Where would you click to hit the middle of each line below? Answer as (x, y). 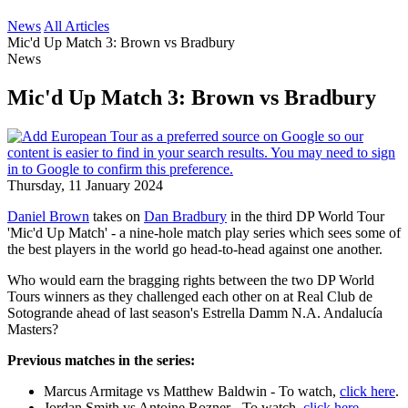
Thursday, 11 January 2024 (85, 185)
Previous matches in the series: (101, 360)
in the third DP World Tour (306, 216)
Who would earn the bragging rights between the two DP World (191, 280)
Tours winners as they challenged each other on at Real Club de (190, 296)
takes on (117, 216)
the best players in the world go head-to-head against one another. (195, 249)
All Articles (76, 26)
